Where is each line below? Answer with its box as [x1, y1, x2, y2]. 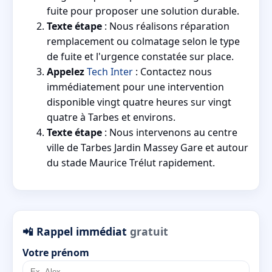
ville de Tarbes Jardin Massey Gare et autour [47, 141, 248, 155]
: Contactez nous [133, 65, 212, 79]
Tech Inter [87, 65, 133, 79]
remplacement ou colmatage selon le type [47, 35, 240, 49]
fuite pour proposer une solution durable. [47, 4, 239, 18]
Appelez [47, 65, 84, 79]
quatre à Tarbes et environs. [47, 110, 175, 124]
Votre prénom [22, 246, 89, 260]
